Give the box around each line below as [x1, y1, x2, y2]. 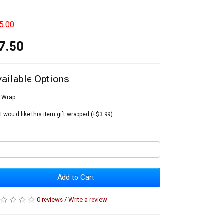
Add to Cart [57, 173, 94, 182]
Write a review [68, 196, 107, 203]
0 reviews [37, 196, 63, 203]
